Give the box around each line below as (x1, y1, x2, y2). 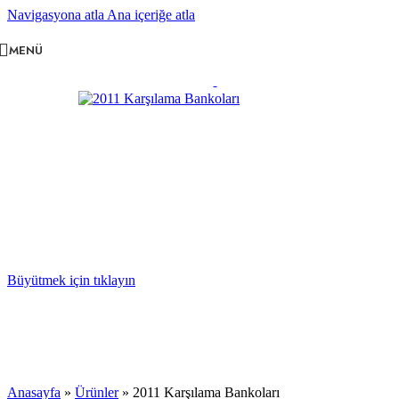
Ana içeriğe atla (107, 7, 195, 22)
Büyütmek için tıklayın (7, 273, 135, 288)
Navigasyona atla (7, 7, 107, 22)
